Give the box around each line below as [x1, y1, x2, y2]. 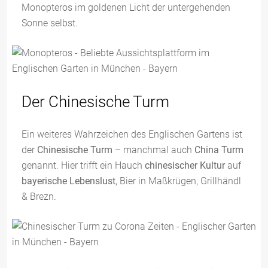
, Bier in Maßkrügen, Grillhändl [115, 175, 241, 187]
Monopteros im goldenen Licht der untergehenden [22, 2, 230, 13]
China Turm [194, 144, 243, 156]
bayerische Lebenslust [22, 175, 115, 187]
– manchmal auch [112, 144, 194, 156]
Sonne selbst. [22, 17, 78, 29]
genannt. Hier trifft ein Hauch [22, 160, 145, 171]
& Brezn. [22, 191, 56, 202]
